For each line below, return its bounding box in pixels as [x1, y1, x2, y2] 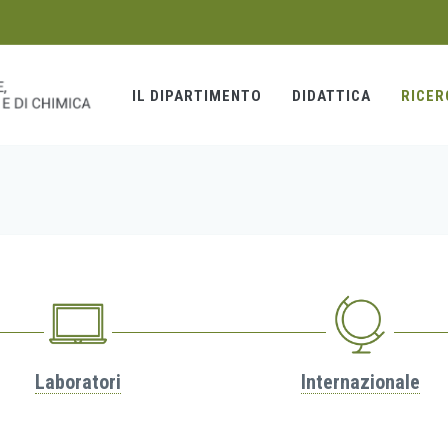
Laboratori [34, 370, 121, 394]
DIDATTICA [292, 87, 371, 105]
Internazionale [300, 370, 420, 394]
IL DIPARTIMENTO [132, 87, 262, 105]
